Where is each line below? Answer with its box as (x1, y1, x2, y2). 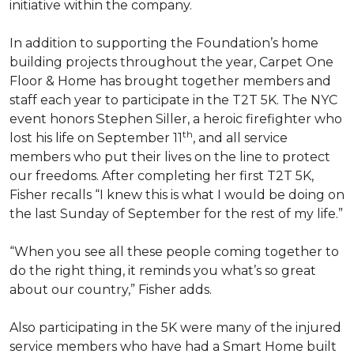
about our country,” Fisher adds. (9, 282, 212, 297)
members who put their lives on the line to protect (9, 149, 330, 164)
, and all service (193, 130, 288, 145)
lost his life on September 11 (9, 130, 183, 145)
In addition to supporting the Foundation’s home (9, 36, 318, 51)
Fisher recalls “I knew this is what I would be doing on (9, 187, 345, 202)
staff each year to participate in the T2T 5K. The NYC (9, 92, 337, 107)
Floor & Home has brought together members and (9, 73, 331, 88)
